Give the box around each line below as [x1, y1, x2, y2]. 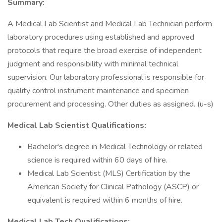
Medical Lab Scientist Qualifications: [7, 120, 146, 131]
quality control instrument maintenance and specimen [7, 85, 189, 96]
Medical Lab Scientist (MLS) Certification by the [27, 168, 190, 179]
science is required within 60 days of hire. [27, 155, 167, 166]
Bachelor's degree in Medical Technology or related [27, 141, 203, 152]
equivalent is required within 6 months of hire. [27, 195, 182, 206]
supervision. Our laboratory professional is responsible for [7, 72, 204, 83]
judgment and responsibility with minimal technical [7, 58, 178, 69]
